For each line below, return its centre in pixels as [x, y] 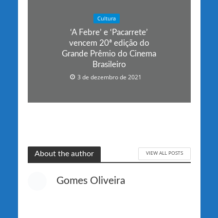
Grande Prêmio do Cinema [109, 54]
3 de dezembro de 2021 [109, 77]
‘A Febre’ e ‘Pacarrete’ [109, 32]
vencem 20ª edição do [109, 43]
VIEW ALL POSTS [164, 153]
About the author [64, 154]
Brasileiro [109, 64]
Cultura [107, 18]
